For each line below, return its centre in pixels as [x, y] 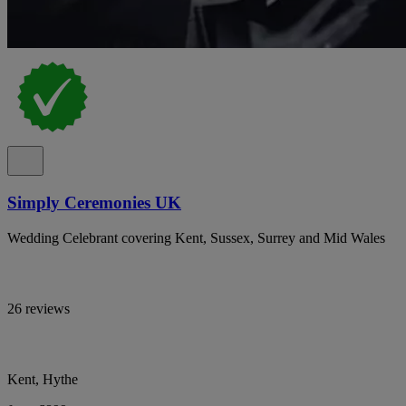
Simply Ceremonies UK [94, 202]
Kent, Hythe [43, 379]
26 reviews [39, 308]
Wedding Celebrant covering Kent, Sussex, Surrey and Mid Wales [196, 237]
